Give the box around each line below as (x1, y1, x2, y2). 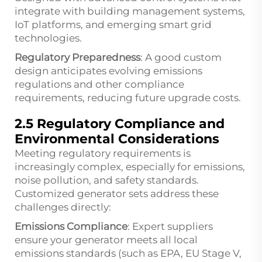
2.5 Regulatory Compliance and (15, 115, 225, 132)
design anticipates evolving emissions (15, 64, 202, 77)
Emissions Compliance (15, 220, 127, 232)
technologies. (15, 32, 82, 44)
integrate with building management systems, (15, 5, 245, 17)
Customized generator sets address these (15, 187, 219, 199)
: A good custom (140, 51, 222, 63)
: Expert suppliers (127, 220, 213, 232)
